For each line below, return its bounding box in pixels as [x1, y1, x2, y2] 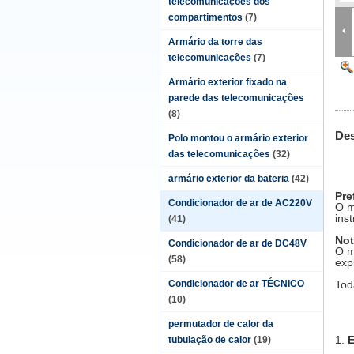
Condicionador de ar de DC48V [168, 238, 307, 249]
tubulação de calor [168, 334, 251, 345]
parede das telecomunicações [168, 92, 304, 104]
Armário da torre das [168, 36, 262, 47]
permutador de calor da [168, 318, 273, 330]
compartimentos [168, 12, 243, 23]
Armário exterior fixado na [168, 77, 287, 88]
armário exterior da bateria [168, 173, 289, 184]
